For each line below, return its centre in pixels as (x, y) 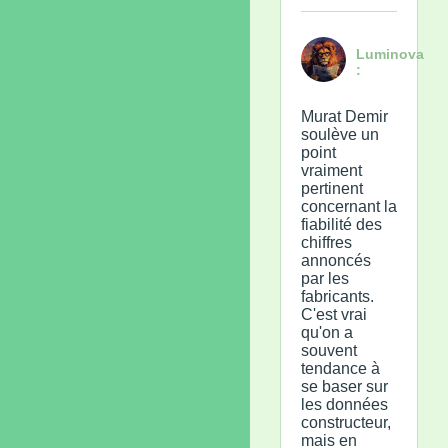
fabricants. (337, 296)
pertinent (332, 188)
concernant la (349, 206)
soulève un (340, 134)
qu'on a (327, 332)
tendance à (340, 368)
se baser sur (344, 386)
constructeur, (346, 422)
